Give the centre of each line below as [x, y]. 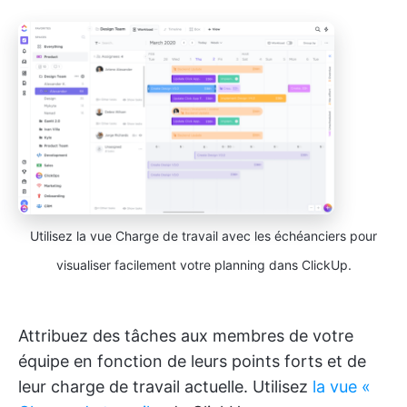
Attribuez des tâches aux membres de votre [186, 335]
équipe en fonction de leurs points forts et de [192, 361]
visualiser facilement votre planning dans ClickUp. [203, 264]
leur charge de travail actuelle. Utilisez [165, 386]
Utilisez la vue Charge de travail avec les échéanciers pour [203, 235]
